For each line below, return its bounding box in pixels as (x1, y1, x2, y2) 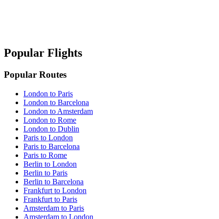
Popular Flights (4, 46, 82, 60)
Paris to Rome (23, 151, 67, 160)
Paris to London (23, 133, 73, 142)
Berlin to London (23, 160, 77, 169)
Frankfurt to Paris (23, 195, 77, 204)
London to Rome (23, 116, 76, 125)
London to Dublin (23, 125, 79, 133)
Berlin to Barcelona (23, 177, 84, 186)
